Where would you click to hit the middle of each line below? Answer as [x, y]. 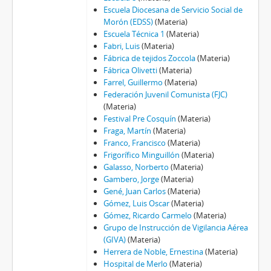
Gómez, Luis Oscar [136, 204]
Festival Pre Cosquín [139, 119]
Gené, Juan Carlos [134, 191]
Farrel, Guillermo [133, 83]
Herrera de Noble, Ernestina [153, 252]
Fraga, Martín [127, 131]
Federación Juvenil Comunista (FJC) [165, 95]
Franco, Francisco [134, 143]
